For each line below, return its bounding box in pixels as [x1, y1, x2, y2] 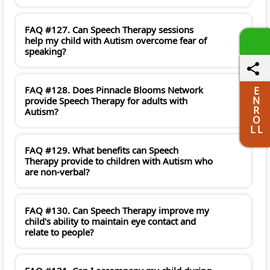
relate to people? [25, 226, 94, 239]
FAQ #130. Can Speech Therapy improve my [25, 204, 209, 217]
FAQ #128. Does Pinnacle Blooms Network [25, 84, 203, 96]
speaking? [25, 45, 66, 58]
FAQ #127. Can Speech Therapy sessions [25, 24, 193, 36]
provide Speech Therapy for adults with [25, 95, 187, 107]
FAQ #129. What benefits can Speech [25, 144, 178, 157]
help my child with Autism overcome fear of [25, 34, 207, 47]
